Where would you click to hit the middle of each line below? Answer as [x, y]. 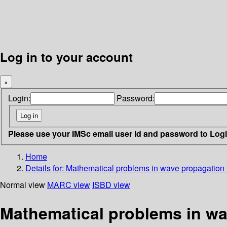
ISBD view [111, 184]
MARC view [69, 184]
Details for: [46, 168]
